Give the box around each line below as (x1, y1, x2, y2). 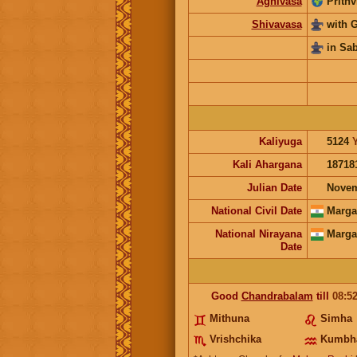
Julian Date (246, 181, 302, 194)
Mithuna (209, 312, 249, 324)
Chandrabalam (241, 289, 313, 302)
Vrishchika (209, 332, 261, 345)
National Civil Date (210, 204, 302, 217)
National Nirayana (214, 227, 302, 240)
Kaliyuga (258, 135, 302, 147)
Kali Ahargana (232, 158, 302, 171)
